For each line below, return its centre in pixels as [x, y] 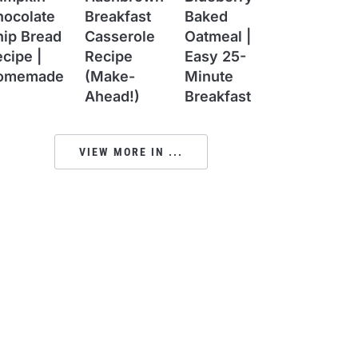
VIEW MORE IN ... [131, 151]
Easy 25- [215, 56]
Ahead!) [112, 96]
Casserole [120, 36]
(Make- [110, 76]
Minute [209, 76]
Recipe [109, 56]
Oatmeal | [218, 36]
